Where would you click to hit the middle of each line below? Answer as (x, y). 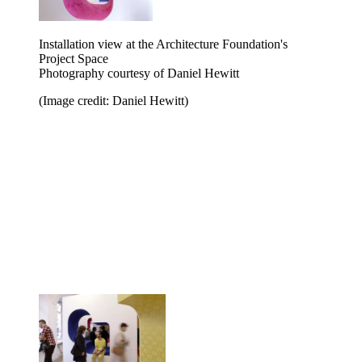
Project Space (74, 58)
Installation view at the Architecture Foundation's (163, 44)
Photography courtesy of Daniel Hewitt (139, 73)
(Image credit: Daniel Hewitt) (114, 100)
